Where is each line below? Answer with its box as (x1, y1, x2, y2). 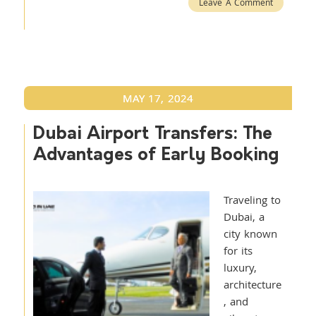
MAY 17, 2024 (122, 91, 193, 105)
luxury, (223, 260, 257, 274)
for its (223, 243, 253, 257)
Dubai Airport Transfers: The (32, 126, 273, 143)
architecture (223, 277, 281, 291)
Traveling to (223, 193, 281, 207)
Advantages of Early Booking (32, 147, 280, 164)
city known (223, 226, 278, 241)
